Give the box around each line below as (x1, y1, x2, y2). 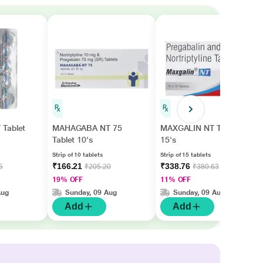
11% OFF (160, 176, 191, 184)
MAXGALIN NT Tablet (160, 123, 240, 133)
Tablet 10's (52, 135, 93, 144)
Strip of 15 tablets (160, 151, 211, 158)
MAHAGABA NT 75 (52, 123, 122, 133)
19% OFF (52, 176, 83, 184)
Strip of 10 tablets (52, 151, 103, 158)
